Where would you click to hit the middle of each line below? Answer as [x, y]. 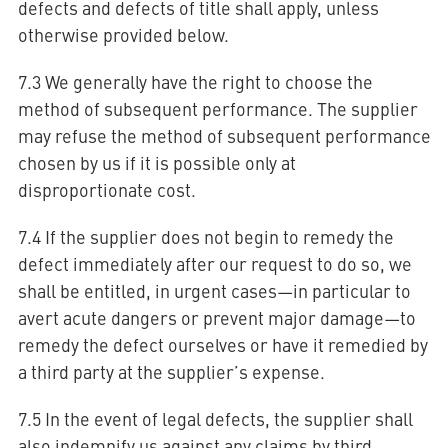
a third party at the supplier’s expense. [171, 371]
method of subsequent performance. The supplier [217, 108]
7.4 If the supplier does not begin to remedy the [205, 236]
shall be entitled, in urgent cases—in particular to [214, 290]
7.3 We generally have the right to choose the [195, 81]
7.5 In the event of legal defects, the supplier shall [215, 418]
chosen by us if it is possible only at [156, 162]
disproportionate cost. [106, 189]
